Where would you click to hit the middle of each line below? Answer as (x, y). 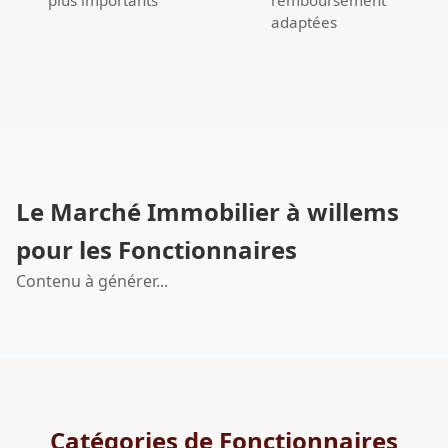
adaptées (304, 21)
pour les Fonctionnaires (156, 249)
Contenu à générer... (92, 280)
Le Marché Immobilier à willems (207, 211)
